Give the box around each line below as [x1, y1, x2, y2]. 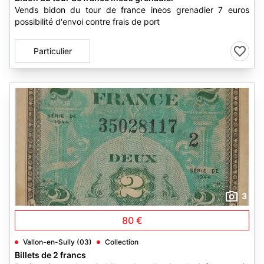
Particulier [33, 46, 72, 56]
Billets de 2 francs [15, 250, 86, 260]
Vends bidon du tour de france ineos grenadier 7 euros [15, 5, 249, 15]
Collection [105, 237, 138, 246]
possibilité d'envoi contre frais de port [15, 16, 160, 27]
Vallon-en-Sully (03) [23, 237, 92, 246]
